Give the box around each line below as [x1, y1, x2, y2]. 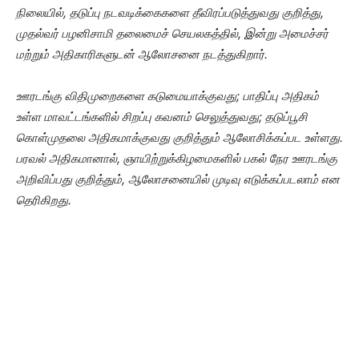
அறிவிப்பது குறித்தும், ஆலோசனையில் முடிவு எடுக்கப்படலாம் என [16, 171, 340, 187]
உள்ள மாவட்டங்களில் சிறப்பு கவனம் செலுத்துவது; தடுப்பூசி [16, 109, 308, 124]
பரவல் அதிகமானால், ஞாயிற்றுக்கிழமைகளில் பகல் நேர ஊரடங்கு [16, 151, 337, 166]
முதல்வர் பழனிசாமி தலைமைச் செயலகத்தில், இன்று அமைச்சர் [16, 26, 329, 41]
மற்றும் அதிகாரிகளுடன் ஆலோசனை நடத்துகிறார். [16, 46, 268, 62]
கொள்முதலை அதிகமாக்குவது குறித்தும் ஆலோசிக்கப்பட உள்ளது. [16, 130, 343, 145]
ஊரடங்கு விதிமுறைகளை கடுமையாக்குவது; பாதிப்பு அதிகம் [16, 88, 319, 103]
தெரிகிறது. [16, 192, 71, 208]
